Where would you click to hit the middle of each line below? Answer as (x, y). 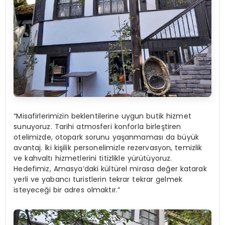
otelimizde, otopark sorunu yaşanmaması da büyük (106, 137)
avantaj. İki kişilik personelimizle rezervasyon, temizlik (108, 148)
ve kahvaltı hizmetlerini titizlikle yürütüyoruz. (93, 158)
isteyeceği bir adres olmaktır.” (67, 190)
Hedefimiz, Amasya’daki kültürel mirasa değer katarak (110, 169)
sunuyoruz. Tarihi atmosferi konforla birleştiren (97, 127)
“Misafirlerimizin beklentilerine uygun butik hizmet (102, 116)
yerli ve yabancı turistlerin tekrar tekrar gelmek (98, 180)
